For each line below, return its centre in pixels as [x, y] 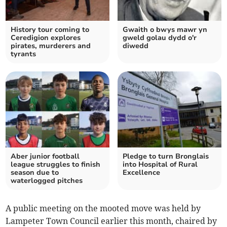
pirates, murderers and [51, 46]
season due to [35, 173]
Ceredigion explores [46, 38]
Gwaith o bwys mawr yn [165, 30]
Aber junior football [45, 157]
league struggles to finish [56, 165]
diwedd [136, 46]
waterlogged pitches [47, 181]
